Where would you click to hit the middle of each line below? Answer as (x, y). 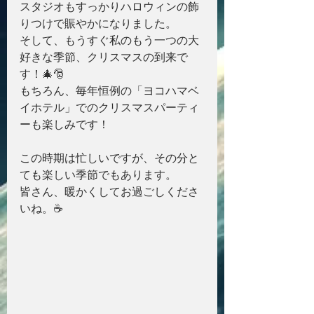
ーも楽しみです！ (64, 124)
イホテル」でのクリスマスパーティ (109, 107)
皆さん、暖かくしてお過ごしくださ (109, 191)
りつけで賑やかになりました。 (98, 23)
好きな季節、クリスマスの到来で (104, 56)
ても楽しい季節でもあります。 (98, 174)
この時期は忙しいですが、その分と (109, 157)
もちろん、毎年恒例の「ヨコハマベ (109, 90)
